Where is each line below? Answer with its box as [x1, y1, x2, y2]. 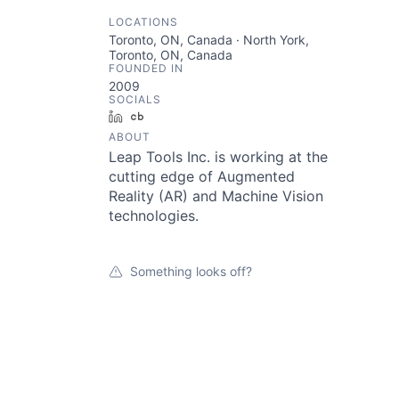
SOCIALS [109, 93, 161, 106]
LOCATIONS [109, 15, 178, 28]
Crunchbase [151, 109, 221, 124]
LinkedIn [129, 109, 179, 124]
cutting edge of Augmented [109, 167, 295, 185]
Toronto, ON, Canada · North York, [109, 32, 309, 47]
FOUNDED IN [109, 61, 183, 75]
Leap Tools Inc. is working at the [109, 148, 328, 166]
